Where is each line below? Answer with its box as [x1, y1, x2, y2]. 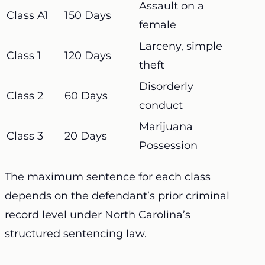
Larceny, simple [139, 39, 222, 53]
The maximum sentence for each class [5, 170, 211, 183]
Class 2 [7, 89, 43, 102]
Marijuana [139, 119, 193, 133]
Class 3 [7, 129, 43, 143]
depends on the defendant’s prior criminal [5, 189, 230, 202]
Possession [139, 138, 201, 152]
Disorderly [139, 79, 193, 93]
